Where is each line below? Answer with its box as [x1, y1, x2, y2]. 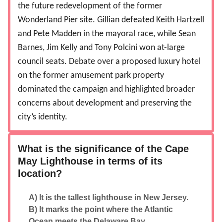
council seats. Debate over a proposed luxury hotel [18, 57, 201, 67]
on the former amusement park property [18, 71, 164, 81]
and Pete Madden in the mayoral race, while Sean [18, 29, 196, 39]
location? [18, 168, 62, 179]
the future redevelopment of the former [18, 1, 162, 11]
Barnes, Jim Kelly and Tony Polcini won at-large [18, 43, 185, 53]
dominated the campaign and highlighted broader [18, 85, 195, 95]
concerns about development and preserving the [18, 99, 192, 109]
